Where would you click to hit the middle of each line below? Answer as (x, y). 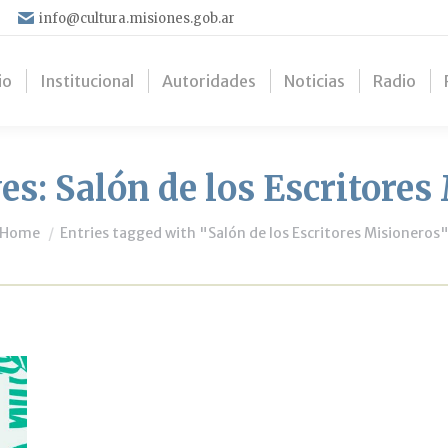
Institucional (87, 81)
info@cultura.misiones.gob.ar (137, 18)
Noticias (314, 81)
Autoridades (209, 81)
